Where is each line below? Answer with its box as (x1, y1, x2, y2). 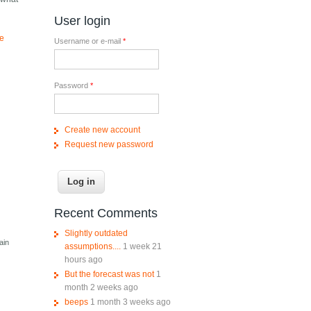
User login (53, 14, 110, 28)
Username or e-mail (53, 37, 123, 46)
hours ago (64, 255, 103, 265)
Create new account (64, 125, 140, 135)
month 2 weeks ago (64, 283, 138, 293)
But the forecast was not (64, 269, 154, 280)
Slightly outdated (64, 228, 128, 239)
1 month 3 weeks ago (90, 297, 171, 308)
